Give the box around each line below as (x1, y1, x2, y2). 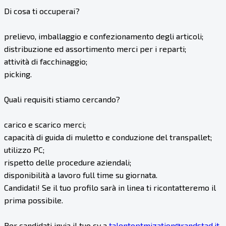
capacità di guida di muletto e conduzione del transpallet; (4, 132, 212, 142)
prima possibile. (4, 195, 63, 205)
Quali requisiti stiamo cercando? (4, 94, 120, 104)
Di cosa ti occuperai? (4, 6, 80, 16)
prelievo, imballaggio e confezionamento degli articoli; (4, 31, 203, 41)
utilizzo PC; (4, 145, 44, 155)
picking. (4, 69, 32, 79)
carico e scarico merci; (4, 120, 86, 130)
